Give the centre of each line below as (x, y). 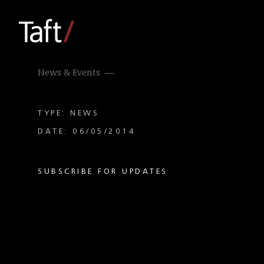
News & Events (69, 73)
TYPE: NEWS (68, 113)
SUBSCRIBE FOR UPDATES (103, 171)
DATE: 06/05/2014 (87, 131)
